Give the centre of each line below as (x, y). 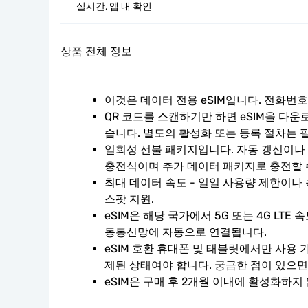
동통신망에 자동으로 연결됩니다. (186, 232)
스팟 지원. (129, 199)
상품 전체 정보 (96, 51)
